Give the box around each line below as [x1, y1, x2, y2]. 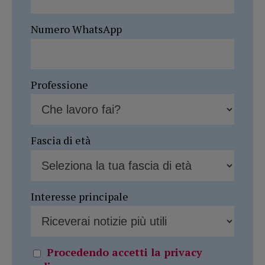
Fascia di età [31, 133, 91, 148]
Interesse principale [31, 189, 128, 203]
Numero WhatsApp [31, 22, 122, 37]
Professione [31, 77, 88, 92]
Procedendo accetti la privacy [47, 245, 202, 260]
